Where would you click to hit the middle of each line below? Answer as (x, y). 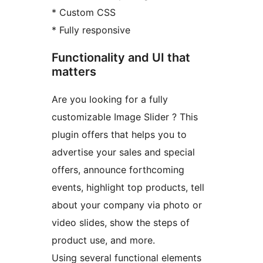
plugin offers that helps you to (119, 134)
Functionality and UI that (121, 57)
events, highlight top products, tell (128, 187)
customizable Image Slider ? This (125, 117)
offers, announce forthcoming (118, 169)
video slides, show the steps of (121, 222)
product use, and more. (103, 240)
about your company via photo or (127, 205)
